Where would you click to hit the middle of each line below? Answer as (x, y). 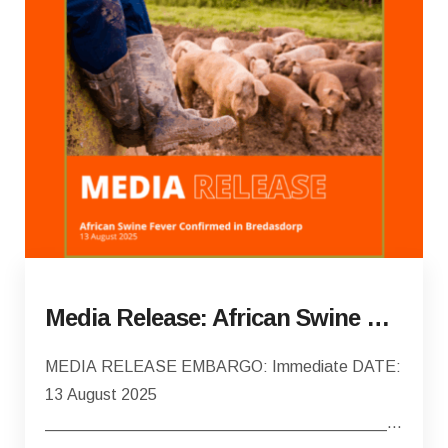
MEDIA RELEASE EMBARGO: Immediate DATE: (223, 367)
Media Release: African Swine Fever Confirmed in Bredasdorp (378, 318)
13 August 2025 (101, 395)
